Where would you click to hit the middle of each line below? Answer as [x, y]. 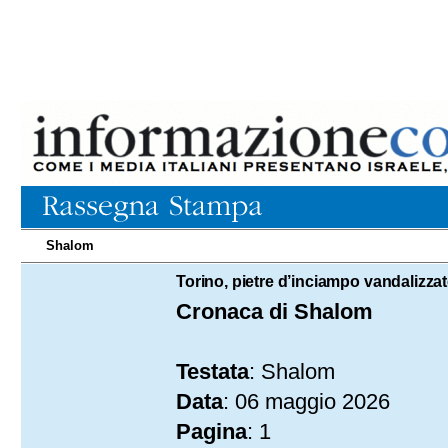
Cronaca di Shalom [274, 311]
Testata [212, 371]
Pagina [211, 431]
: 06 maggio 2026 [306, 401]
